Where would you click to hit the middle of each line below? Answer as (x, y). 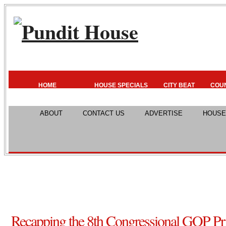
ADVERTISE (164, 113)
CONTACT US (104, 113)
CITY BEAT (179, 85)
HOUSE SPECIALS (121, 85)
